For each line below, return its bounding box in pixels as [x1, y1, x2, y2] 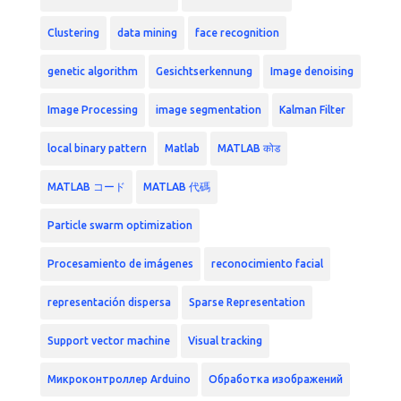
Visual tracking [187, 335, 262, 347]
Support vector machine [47, 335, 170, 347]
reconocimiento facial [210, 258, 323, 270]
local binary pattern [47, 142, 147, 155]
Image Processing [47, 104, 138, 116]
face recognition [194, 27, 279, 39]
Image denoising [269, 65, 354, 78]
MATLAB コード [47, 181, 125, 193]
